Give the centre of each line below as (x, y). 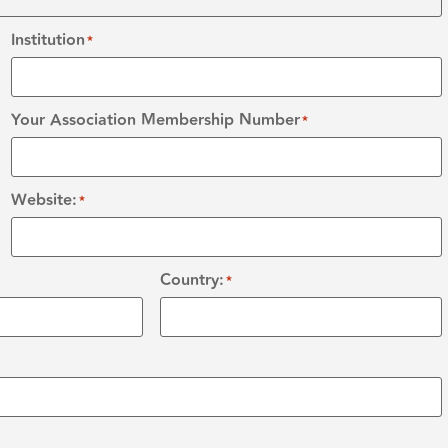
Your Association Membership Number (155, 120)
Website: (43, 200)
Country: (192, 280)
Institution (47, 40)
